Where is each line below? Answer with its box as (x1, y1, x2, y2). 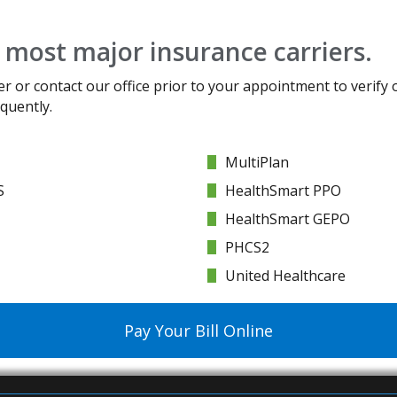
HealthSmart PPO (225, 181, 341, 200)
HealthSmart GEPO (225, 209, 350, 229)
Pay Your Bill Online (124, 320, 273, 341)
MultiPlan (225, 152, 289, 172)
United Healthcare (225, 266, 346, 285)
